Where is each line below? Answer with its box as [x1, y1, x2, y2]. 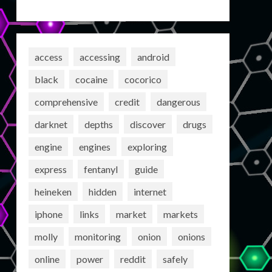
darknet [34, 118, 67, 130]
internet [133, 185, 166, 197]
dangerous [156, 95, 200, 107]
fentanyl [83, 163, 118, 175]
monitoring [74, 230, 121, 242]
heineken [34, 185, 72, 197]
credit [114, 95, 140, 107]
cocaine [75, 73, 107, 85]
